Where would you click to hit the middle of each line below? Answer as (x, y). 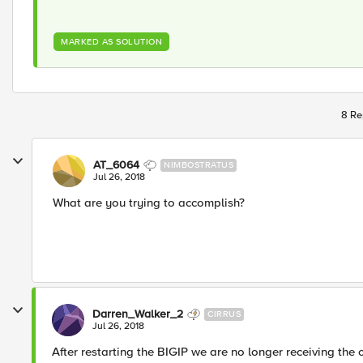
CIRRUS (224, 314)
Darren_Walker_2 (138, 314)
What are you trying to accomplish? (149, 203)
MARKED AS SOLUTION (111, 42)
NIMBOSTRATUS (199, 165)
